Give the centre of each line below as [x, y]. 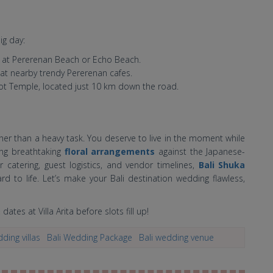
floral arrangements [110, 151]
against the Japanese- [200, 151]
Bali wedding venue [176, 237]
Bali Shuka [222, 165]
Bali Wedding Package [90, 237]
